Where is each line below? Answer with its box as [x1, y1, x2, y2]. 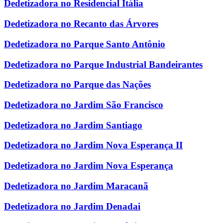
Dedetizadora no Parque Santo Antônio [4, 38, 165, 49]
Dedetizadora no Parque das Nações [4, 79, 151, 90]
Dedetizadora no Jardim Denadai [4, 201, 140, 212]
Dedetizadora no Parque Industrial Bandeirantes [4, 59, 203, 70]
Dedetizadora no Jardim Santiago [4, 119, 142, 130]
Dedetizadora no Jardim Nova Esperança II [4, 140, 183, 151]
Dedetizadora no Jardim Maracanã [4, 180, 148, 191]
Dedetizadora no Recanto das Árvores [4, 18, 158, 29]
